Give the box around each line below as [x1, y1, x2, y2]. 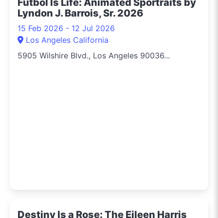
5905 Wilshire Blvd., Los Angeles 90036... [18, 50, 170, 60]
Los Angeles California [26, 35, 109, 45]
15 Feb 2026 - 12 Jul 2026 [18, 23, 115, 33]
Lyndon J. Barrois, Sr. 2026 [18, 7, 143, 19]
